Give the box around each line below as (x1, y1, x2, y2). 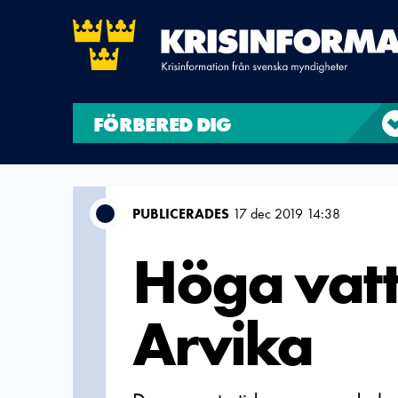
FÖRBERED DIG (93, 112, 232, 138)
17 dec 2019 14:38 (229, 204, 340, 223)
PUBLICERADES (132, 204, 229, 223)
